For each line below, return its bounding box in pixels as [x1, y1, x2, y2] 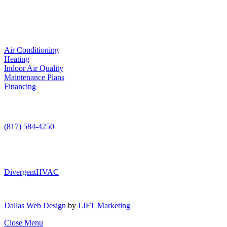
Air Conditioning [4, 46, 59, 55]
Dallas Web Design [4, 201, 66, 210]
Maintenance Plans [4, 73, 64, 82]
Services [4, 26, 32, 35]
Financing [4, 82, 36, 91]
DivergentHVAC [4, 167, 59, 176]
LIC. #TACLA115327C [85, 7, 142, 14]
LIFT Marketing [78, 201, 130, 210]
